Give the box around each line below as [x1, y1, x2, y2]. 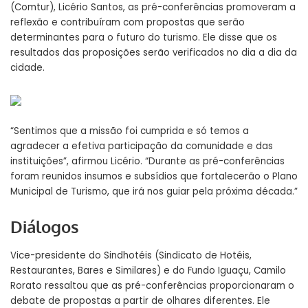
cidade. [10, 61, 45, 75]
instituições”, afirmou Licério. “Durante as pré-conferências [10, 155, 285, 168]
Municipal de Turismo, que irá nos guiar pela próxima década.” [10, 185, 298, 199]
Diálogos [10, 216, 79, 238]
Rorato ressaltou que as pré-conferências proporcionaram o [10, 278, 294, 292]
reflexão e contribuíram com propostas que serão [10, 16, 245, 30]
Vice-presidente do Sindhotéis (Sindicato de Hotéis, [10, 248, 252, 262]
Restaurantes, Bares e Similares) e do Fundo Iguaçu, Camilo [10, 263, 286, 277]
